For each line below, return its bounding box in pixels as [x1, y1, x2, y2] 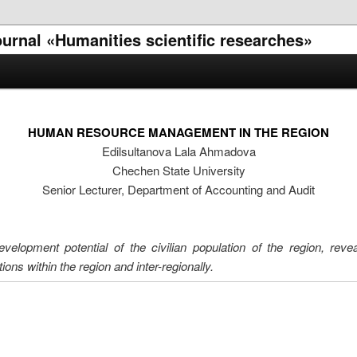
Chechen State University [112, 161, 245, 178]
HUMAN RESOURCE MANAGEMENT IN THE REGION [28, 123, 329, 141]
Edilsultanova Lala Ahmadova [101, 142, 256, 159]
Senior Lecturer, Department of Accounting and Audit [42, 180, 315, 198]
